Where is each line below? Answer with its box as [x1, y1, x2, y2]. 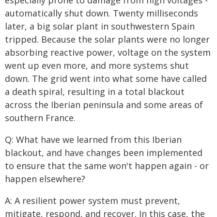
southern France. [5, 112, 76, 124]
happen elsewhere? [5, 173, 85, 185]
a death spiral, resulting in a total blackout [5, 86, 185, 97]
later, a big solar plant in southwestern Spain [5, 20, 195, 32]
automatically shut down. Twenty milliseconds [5, 7, 198, 19]
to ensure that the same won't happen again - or [5, 160, 209, 171]
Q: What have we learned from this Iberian [5, 134, 182, 145]
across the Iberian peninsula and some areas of [5, 99, 203, 110]
